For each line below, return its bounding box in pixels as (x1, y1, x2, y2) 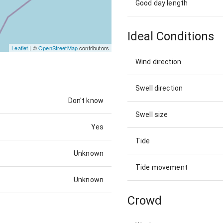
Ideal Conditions (127, 29, 214, 44)
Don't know (68, 97, 104, 105)
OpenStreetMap (38, 44, 78, 52)
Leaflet (11, 44, 28, 52)
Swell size (135, 110, 168, 118)
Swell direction (135, 84, 183, 92)
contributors (78, 44, 109, 52)
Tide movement (135, 163, 188, 171)
